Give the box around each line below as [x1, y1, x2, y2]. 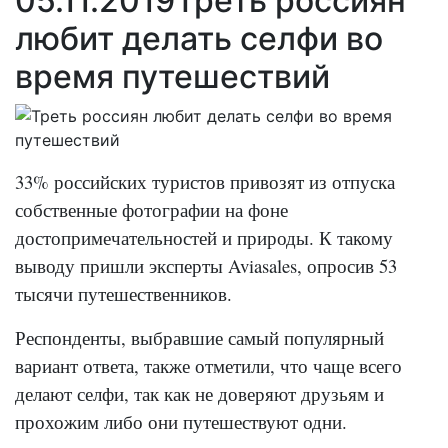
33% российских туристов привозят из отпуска [15, 169, 395, 194]
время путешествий [15, 57, 330, 96]
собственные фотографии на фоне [15, 197, 288, 222]
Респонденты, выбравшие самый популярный [15, 325, 384, 350]
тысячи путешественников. [15, 281, 232, 306]
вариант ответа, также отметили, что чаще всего [15, 353, 402, 378]
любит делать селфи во [15, 19, 383, 58]
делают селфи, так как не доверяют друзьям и [15, 381, 384, 406]
